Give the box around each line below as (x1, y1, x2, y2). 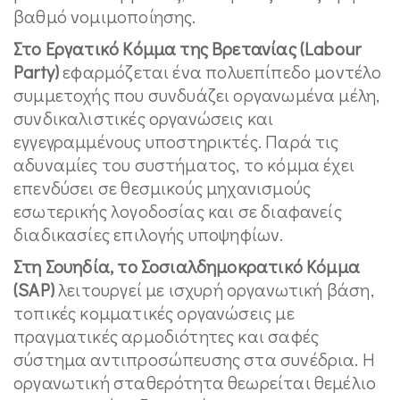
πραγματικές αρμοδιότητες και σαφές (13, 323, 320, 347)
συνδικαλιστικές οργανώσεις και (13, 105, 274, 129)
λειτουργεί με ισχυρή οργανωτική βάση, (58, 277, 374, 301)
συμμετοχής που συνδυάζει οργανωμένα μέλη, (13, 82, 380, 106)
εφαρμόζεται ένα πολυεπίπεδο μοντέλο (62, 59, 382, 83)
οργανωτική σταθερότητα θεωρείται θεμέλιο (13, 370, 377, 394)
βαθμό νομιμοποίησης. (13, 4, 196, 28)
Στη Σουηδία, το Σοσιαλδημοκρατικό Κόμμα (13, 254, 361, 278)
